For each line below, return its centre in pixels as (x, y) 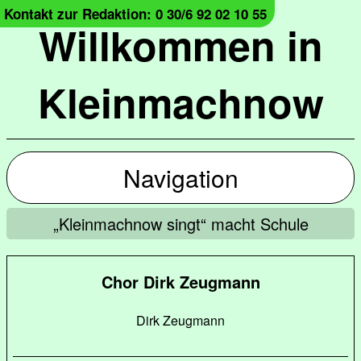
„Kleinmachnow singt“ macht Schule (180, 224)
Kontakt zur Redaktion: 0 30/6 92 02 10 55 (135, 14)
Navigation (180, 178)
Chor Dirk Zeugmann (180, 282)
